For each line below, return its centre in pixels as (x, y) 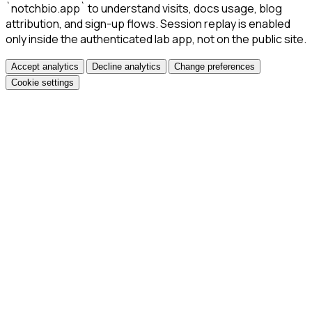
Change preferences (214, 66)
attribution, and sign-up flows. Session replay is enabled (148, 23)
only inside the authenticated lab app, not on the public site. (156, 39)
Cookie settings (42, 82)
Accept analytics (45, 66)
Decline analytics (126, 66)
